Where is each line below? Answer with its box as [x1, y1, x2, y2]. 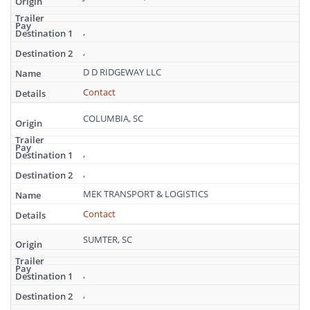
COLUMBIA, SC [83, 111, 143, 125]
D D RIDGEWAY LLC [83, 66, 161, 78]
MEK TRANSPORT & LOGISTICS [83, 187, 208, 200]
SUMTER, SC [83, 233, 132, 246]
